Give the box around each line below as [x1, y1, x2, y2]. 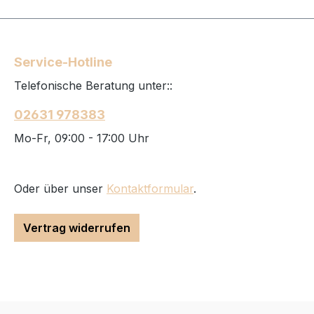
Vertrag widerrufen [23, 220, 130, 235]
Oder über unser [14, 181, 107, 196]
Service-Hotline [14, 54, 112, 69]
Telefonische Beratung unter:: [14, 78, 172, 93]
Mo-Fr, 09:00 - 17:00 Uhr [14, 130, 149, 145]
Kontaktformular [107, 181, 193, 196]
